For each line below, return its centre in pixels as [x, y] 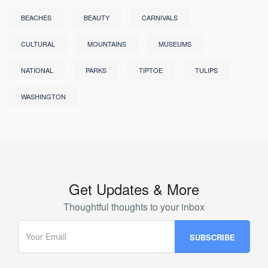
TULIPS [206, 70]
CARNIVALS [160, 17]
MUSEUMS [175, 43]
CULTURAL [38, 43]
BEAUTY [97, 17]
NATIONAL [37, 70]
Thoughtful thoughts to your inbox [134, 206]
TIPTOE [151, 70]
